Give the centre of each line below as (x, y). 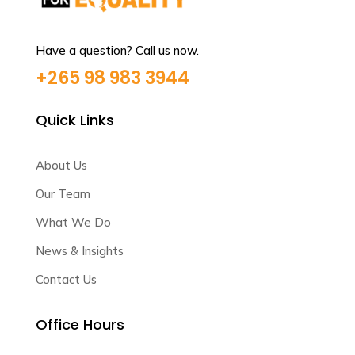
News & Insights (79, 251)
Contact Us (66, 279)
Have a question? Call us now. (117, 50)
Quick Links (74, 120)
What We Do (73, 222)
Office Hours (80, 324)
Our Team (63, 194)
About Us (61, 165)
